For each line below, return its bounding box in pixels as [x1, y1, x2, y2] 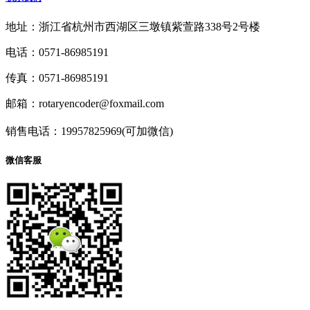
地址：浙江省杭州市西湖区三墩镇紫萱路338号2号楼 [6, 20, 260, 33]
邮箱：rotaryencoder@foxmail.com [6, 97, 164, 109]
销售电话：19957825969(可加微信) [6, 125, 173, 137]
